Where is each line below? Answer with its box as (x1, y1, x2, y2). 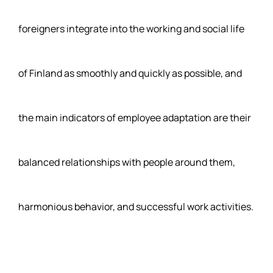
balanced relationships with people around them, (18, 155, 235, 169)
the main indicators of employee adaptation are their (18, 110, 251, 124)
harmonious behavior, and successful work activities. (18, 199, 253, 213)
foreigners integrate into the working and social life (18, 21, 244, 35)
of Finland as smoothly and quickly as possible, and (18, 66, 242, 80)
